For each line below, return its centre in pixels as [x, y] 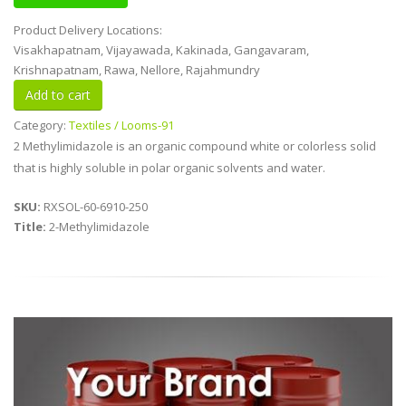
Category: [41, 126]
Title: [31, 227]
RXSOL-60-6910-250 [96, 207]
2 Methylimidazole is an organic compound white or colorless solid [195, 146]
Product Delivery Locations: [89, 30]
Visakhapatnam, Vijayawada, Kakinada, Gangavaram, [161, 50]
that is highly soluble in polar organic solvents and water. [169, 168]
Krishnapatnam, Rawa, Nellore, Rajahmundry [137, 70]
